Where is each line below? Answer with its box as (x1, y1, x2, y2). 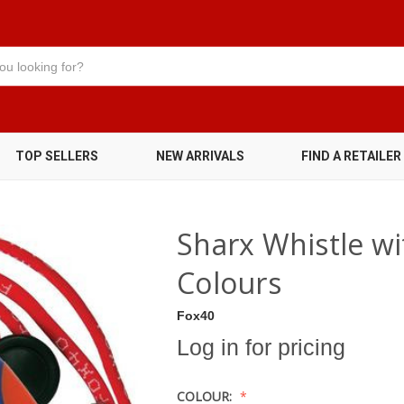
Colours (177, 263, 281, 302)
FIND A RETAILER (300, 149, 401, 163)
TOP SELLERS (15, 149, 99, 163)
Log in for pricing (177, 334, 345, 360)
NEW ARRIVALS (155, 149, 244, 163)
